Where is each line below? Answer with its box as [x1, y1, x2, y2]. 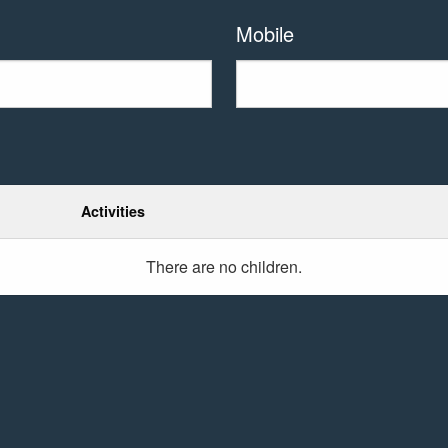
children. [240, 255, 302, 279]
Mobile [235, 19, 294, 49]
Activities [80, 201, 145, 222]
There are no [145, 255, 241, 279]
